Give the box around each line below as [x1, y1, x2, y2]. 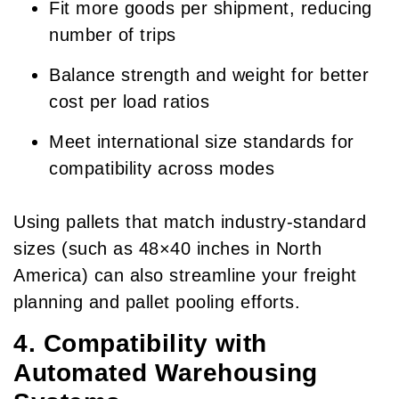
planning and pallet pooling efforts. [13, 292, 300, 313]
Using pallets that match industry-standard [13, 212, 366, 232]
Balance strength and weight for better [49, 65, 369, 85]
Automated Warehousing [13, 358, 318, 387]
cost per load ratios [49, 92, 209, 112]
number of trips [49, 25, 176, 45]
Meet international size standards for [49, 132, 354, 152]
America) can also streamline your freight [13, 265, 357, 286]
